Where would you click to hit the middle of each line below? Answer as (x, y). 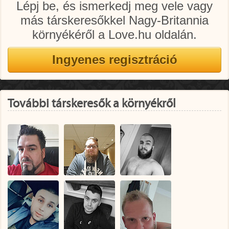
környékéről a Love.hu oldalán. (114, 34)
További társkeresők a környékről (92, 104)
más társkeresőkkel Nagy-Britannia (114, 20)
